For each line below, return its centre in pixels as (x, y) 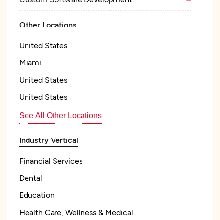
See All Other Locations (60, 116)
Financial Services (51, 160)
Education (37, 195)
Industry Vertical (49, 140)
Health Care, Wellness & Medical (76, 212)
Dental (31, 178)
